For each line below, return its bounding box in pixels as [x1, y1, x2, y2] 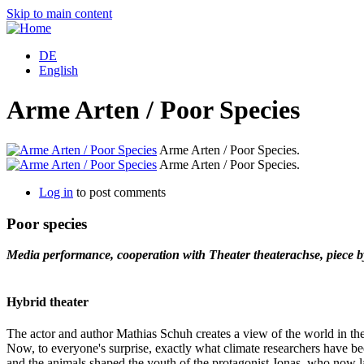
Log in [39, 184, 73, 199]
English [39, 63, 78, 77]
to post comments [73, 184, 166, 199]
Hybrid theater [6, 294, 89, 309]
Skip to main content [6, 6, 112, 20]
